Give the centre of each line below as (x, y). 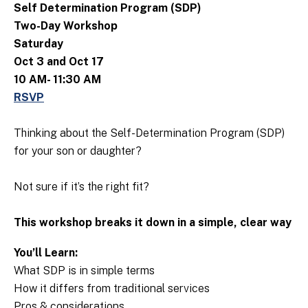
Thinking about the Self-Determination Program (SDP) (149, 133)
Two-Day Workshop (66, 26)
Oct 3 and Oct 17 (59, 62)
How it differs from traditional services (112, 289)
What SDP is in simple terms (84, 271)
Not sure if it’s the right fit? (81, 187)
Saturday (38, 44)
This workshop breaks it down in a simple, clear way (153, 223)
